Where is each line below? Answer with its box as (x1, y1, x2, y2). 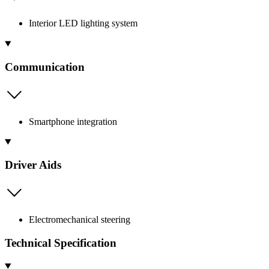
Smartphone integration (29, 116, 117, 127)
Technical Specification (5, 236, 116, 249)
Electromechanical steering (29, 214, 130, 225)
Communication (5, 60, 85, 73)
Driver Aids (5, 159, 61, 172)
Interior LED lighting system (29, 18, 138, 29)
